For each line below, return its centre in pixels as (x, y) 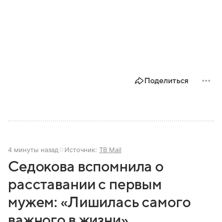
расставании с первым (85, 185)
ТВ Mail (110, 150)
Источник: (82, 150)
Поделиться (166, 81)
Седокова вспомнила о (86, 167)
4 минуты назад (33, 150)
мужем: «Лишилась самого (99, 203)
